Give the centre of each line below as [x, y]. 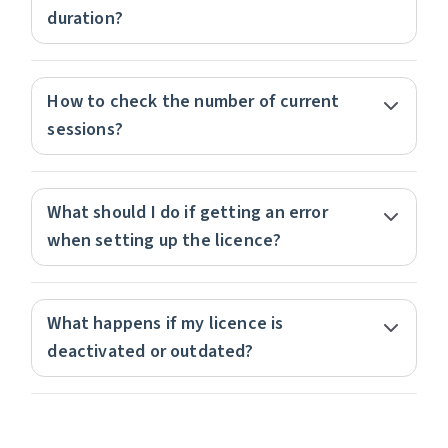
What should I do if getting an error [187, 212]
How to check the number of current [193, 101]
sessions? [85, 129]
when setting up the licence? [164, 240]
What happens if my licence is [165, 323]
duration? [85, 18]
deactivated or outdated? [150, 351]
